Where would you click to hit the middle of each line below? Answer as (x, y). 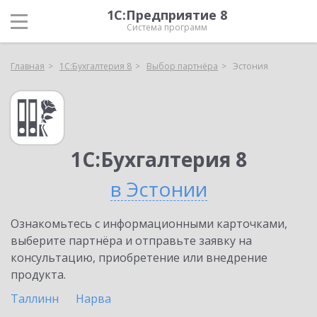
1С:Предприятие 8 (167, 15)
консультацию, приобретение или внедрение (139, 258)
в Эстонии (158, 189)
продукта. (38, 275)
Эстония (250, 66)
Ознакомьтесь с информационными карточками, (149, 224)
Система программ (167, 27)
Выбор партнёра (182, 66)
